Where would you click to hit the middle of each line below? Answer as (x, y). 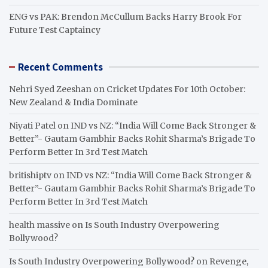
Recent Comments (60, 67)
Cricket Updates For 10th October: (176, 89)
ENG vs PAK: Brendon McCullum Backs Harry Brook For (125, 16)
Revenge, (229, 261)
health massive (39, 225)
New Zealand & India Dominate (73, 102)
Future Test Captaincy (55, 30)
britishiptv (30, 175)
